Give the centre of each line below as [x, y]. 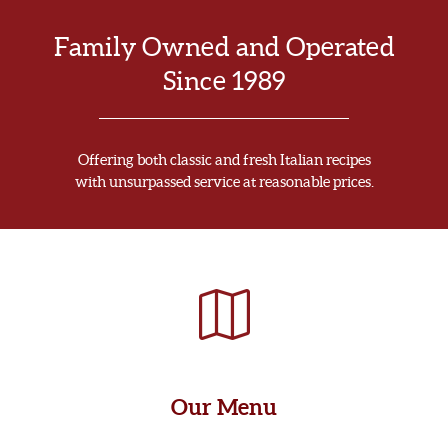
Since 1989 [224, 80]
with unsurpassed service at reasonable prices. [224, 181]
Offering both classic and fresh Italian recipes [224, 159]
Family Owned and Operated [224, 46]
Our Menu [224, 406]
